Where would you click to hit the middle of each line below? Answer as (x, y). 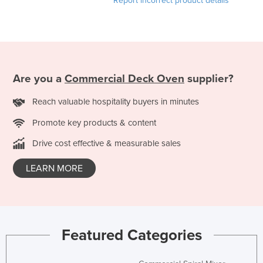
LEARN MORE (54, 169)
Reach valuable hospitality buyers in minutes (116, 101)
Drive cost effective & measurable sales (107, 144)
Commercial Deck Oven (124, 78)
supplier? (209, 78)
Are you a (39, 78)
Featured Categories (131, 235)
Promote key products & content (94, 122)
